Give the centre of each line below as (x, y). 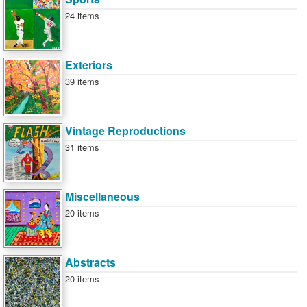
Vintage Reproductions (125, 131)
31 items (82, 147)
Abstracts (90, 262)
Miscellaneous (102, 196)
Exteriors (89, 65)
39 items (82, 81)
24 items (82, 15)
